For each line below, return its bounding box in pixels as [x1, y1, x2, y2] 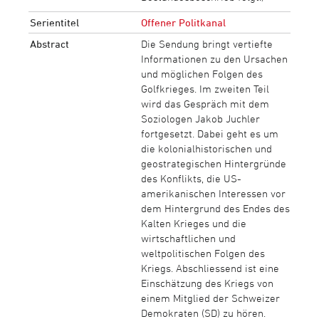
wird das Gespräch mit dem [140, 97, 269, 110]
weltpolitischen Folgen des [140, 246, 265, 259]
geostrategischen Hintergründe [140, 157, 286, 169]
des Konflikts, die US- [140, 172, 241, 184]
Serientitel [29, 16, 79, 28]
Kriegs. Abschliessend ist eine [140, 261, 279, 274]
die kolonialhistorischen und [140, 142, 272, 155]
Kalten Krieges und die [140, 216, 246, 229]
